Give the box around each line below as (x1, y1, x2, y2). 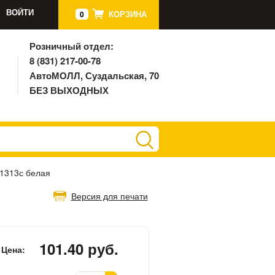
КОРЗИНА (108, 8, 147, 20)
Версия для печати (71, 189, 148, 202)
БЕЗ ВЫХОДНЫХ (29, 83, 109, 97)
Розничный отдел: (29, 39, 114, 53)
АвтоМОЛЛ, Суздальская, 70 (29, 69, 159, 82)
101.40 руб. (39, 238, 119, 259)
